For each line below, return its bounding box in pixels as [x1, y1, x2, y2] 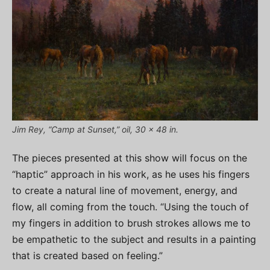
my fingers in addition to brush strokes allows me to [12, 217, 251, 230]
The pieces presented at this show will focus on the [12, 152, 247, 165]
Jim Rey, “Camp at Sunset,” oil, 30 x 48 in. [12, 124, 178, 135]
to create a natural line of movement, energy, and [12, 184, 237, 197]
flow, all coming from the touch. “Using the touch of [12, 201, 249, 213]
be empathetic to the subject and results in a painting [12, 233, 256, 246]
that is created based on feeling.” [12, 250, 163, 262]
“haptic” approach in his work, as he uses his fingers [12, 168, 250, 181]
